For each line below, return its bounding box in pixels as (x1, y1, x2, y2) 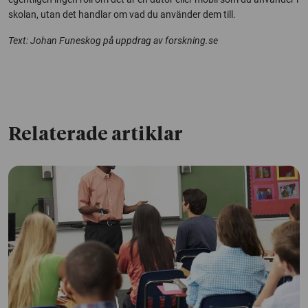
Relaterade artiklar (8, 126, 183, 145)
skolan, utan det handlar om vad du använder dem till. (8, 9, 236, 21)
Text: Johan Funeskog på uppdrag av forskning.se (8, 35, 218, 47)
